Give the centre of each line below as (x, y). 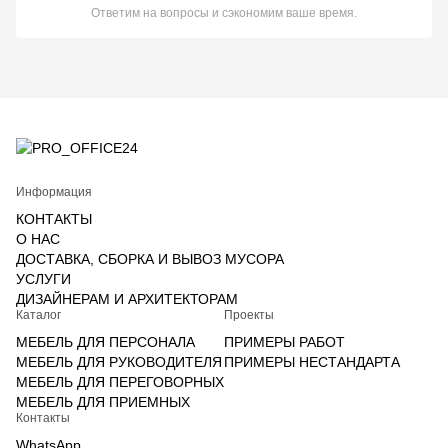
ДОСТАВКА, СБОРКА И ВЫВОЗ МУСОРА (150, 259)
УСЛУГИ (43, 279)
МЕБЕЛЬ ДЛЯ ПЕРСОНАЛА (105, 342)
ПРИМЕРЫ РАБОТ (284, 342)
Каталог (38, 315)
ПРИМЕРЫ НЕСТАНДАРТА (312, 362)
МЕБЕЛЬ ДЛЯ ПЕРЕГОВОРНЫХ (120, 382)
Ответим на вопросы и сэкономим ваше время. (224, 13)
